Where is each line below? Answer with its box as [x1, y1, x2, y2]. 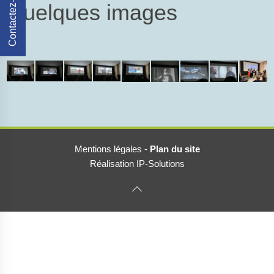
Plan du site [149, 144, 200, 154]
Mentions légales [74, 144, 142, 154]
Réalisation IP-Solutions [89, 158, 185, 169]
